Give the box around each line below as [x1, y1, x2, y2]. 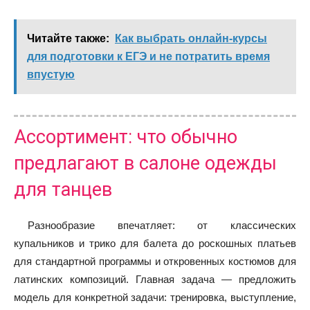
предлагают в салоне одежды [14, 152, 277, 174]
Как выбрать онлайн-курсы [115, 33, 267, 44]
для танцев [14, 179, 112, 201]
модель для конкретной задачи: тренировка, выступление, [14, 291, 296, 303]
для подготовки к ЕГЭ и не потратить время [27, 51, 270, 62]
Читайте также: [27, 33, 109, 44]
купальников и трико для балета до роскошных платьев [14, 237, 296, 249]
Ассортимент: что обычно [14, 126, 237, 148]
